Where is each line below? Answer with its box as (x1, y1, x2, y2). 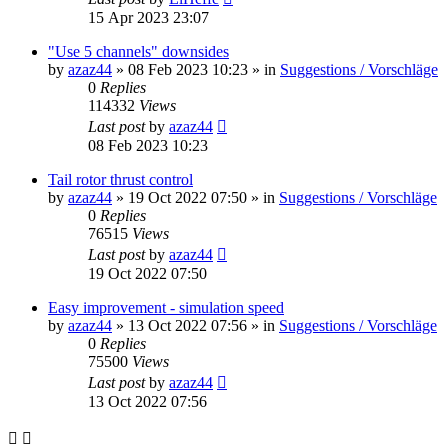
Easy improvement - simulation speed (48, 298, 284, 316)
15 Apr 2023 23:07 (88, 8, 209, 26)
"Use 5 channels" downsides (48, 42, 229, 60)
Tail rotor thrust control (48, 170, 193, 188)
